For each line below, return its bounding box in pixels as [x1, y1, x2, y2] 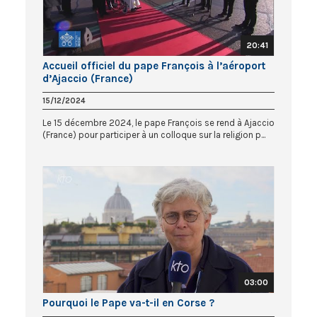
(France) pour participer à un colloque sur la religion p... [42, 129, 265, 140]
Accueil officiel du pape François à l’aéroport [42, 59, 265, 72]
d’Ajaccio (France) [42, 71, 133, 85]
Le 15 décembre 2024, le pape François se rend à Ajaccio [42, 117, 275, 128]
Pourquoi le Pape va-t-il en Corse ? [42, 296, 214, 309]
